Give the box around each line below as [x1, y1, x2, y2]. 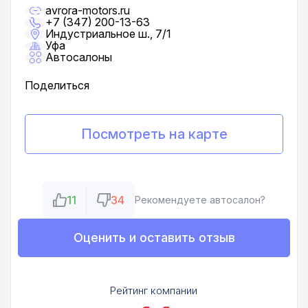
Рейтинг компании [110, 284, 197, 298]
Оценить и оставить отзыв [73, 230, 235, 245]
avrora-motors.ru [45, 3, 130, 18]
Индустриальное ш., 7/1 [45, 27, 171, 41]
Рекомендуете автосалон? [135, 194, 265, 206]
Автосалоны [45, 50, 112, 65]
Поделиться [25, 78, 89, 93]
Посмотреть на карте [80, 126, 228, 143]
